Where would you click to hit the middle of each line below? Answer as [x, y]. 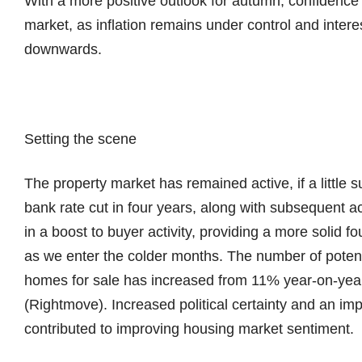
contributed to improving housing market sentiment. [191, 329]
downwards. [65, 49]
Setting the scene [80, 139]
